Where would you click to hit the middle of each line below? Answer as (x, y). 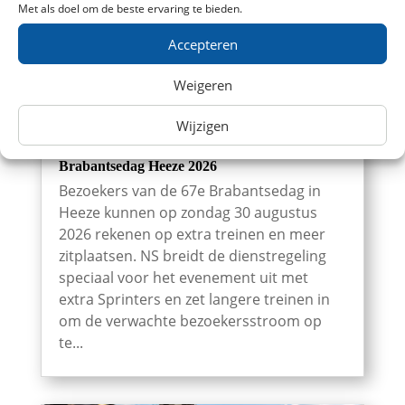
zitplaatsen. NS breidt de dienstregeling (192, 256)
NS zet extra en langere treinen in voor (176, 149)
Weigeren (202, 85)
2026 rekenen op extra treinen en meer (192, 235)
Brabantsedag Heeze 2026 (137, 166)
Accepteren (202, 44)
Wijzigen (202, 125)
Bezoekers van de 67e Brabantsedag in (189, 191)
